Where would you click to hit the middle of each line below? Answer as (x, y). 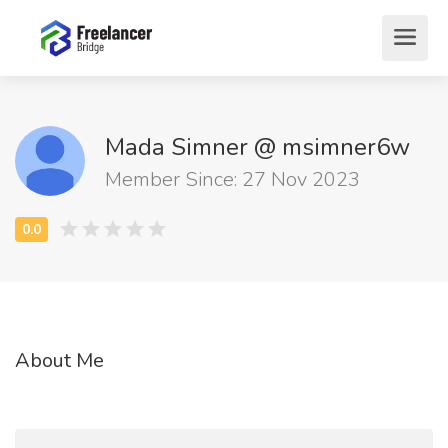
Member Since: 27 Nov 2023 (232, 179)
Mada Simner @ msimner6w (257, 147)
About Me (59, 360)
